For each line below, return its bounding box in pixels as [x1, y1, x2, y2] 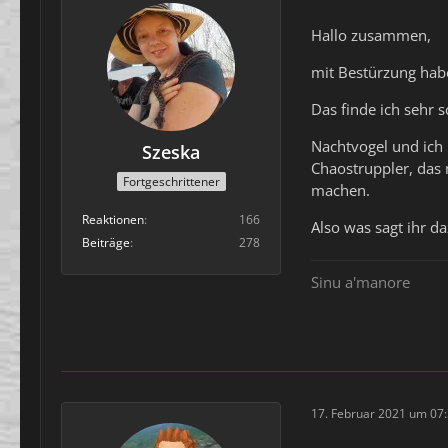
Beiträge [82, 234, 130, 252]
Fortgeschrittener [122, 173, 220, 191]
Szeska [142, 140, 200, 164]
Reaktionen [82, 211, 144, 229]
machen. [311, 180, 370, 200]
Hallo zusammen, [311, 25, 431, 45]
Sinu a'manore [311, 272, 410, 293]
